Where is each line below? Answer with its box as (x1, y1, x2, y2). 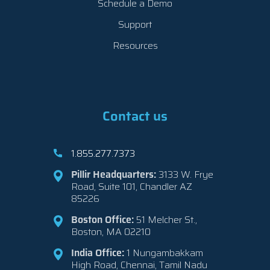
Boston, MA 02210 (71, 224, 151, 239)
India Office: (71, 245, 124, 260)
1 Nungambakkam (124, 245, 203, 260)
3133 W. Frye (156, 167, 213, 182)
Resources (112, 38, 158, 53)
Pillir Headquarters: (71, 167, 156, 182)
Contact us (102, 105, 168, 127)
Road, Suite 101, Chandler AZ (71, 179, 192, 194)
